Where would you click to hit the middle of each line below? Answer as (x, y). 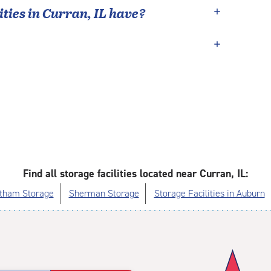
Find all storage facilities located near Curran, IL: (135, 174)
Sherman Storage (104, 193)
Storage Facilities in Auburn (209, 193)
